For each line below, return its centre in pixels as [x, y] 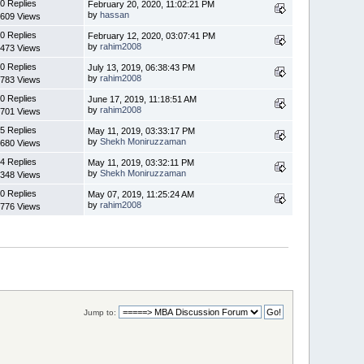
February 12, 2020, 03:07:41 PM [152, 35]
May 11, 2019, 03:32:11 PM [141, 162]
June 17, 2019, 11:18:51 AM [143, 99]
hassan [115, 14]
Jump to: [100, 312]
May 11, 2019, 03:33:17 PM [142, 130]
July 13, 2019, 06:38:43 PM [142, 67]
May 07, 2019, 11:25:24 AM [141, 194]
